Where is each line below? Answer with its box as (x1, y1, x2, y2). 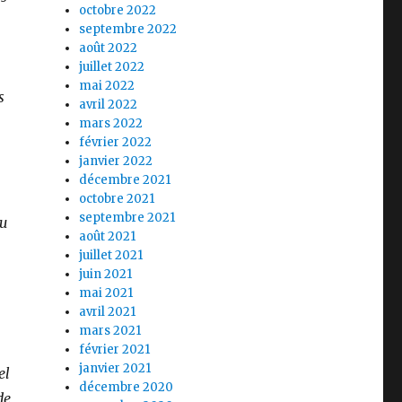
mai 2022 (79, 77, 135, 93)
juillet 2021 (79, 247, 144, 263)
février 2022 (79, 134, 153, 150)
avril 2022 (79, 96, 138, 112)
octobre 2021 (79, 190, 155, 206)
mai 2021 (79, 284, 134, 301)
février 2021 (79, 341, 151, 357)
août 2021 (79, 228, 136, 244)
